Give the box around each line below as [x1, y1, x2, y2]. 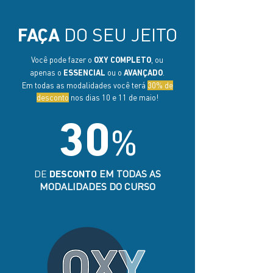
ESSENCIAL [63, 69, 105, 77]
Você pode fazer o [31, 55, 94, 65]
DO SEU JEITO [64, 23, 177, 46]
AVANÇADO [124, 69, 163, 77]
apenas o [30, 68, 63, 77]
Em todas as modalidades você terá [21, 80, 147, 90]
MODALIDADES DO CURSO [40, 180, 155, 193]
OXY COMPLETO [94, 57, 151, 65]
